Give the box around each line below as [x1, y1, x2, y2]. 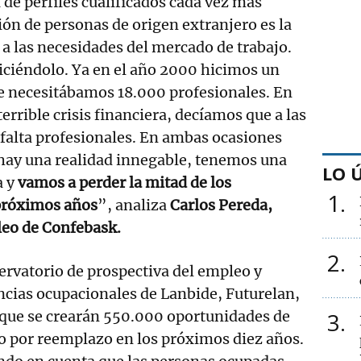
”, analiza [98, 195, 170, 214]
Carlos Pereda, [170, 195, 272, 214]
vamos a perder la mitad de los [18, 172, 231, 192]
